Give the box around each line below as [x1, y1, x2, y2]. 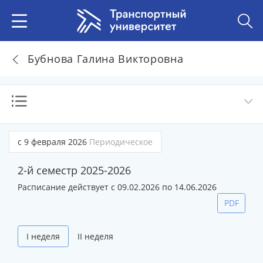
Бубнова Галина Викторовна [28, 51, 184, 66]
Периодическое [89, 136, 153, 147]
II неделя [77, 230, 113, 242]
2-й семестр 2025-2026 [18, 163, 131, 177]
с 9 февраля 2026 [18, 136, 89, 147]
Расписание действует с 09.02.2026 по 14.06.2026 [18, 181, 217, 193]
